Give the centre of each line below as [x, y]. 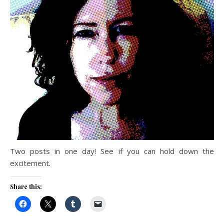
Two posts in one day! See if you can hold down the [112, 151]
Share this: [26, 186]
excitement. [30, 163]
